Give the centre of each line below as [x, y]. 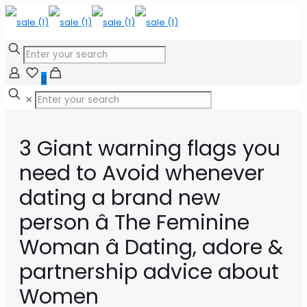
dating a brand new [120, 198]
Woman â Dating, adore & [151, 248]
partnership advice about [149, 272]
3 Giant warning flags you [150, 149]
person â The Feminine [134, 223]
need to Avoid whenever [142, 174]
